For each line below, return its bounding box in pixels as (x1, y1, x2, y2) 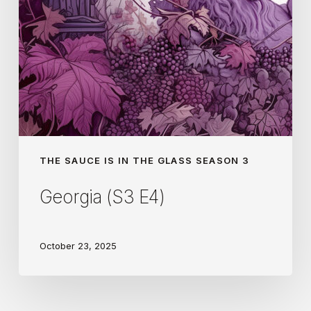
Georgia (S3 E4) (39, 185, 165, 208)
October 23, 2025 (39, 240, 117, 252)
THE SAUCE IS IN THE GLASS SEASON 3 (39, 154, 250, 166)
